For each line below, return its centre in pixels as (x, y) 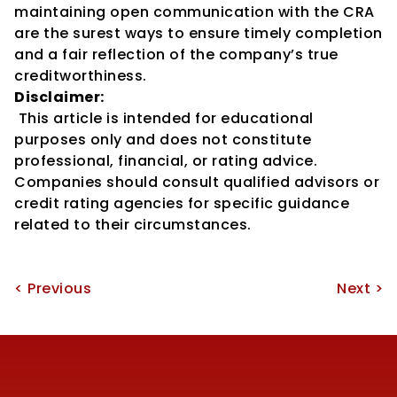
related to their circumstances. (133, 225)
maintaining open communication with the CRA (195, 12)
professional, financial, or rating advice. (166, 161)
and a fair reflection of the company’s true (176, 54)
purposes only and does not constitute (163, 140)
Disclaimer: (59, 97)
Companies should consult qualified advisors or (197, 182)
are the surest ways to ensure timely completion (198, 33)
